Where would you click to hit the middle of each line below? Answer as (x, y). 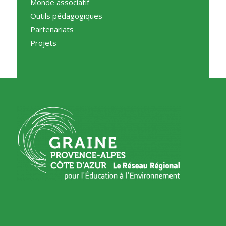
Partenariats (52, 30)
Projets (43, 43)
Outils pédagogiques (66, 16)
